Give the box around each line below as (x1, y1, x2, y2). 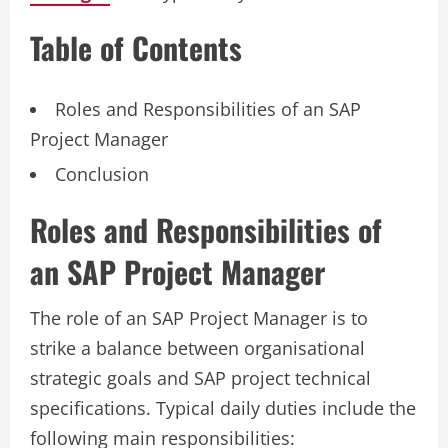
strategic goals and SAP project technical (30, 366, 371, 391)
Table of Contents (30, 25, 242, 71)
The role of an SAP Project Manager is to (30, 306, 368, 331)
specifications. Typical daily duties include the (30, 396, 416, 421)
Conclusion (55, 162, 149, 187)
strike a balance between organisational (30, 336, 365, 361)
